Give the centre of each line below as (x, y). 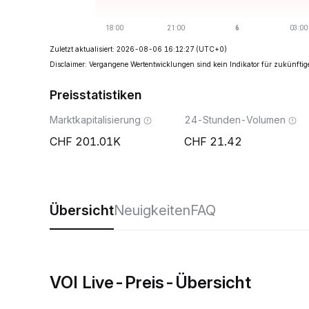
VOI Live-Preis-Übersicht (150, 282)
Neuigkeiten (152, 210)
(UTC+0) (211, 49)
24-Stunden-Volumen (235, 120)
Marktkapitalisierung (95, 120)
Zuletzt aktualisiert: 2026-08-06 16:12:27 (122, 49)
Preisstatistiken (96, 95)
